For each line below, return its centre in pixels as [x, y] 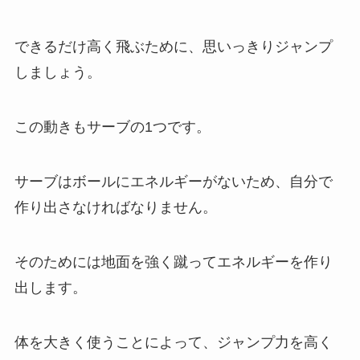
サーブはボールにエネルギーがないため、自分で [173, 182]
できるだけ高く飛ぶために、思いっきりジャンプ [173, 47]
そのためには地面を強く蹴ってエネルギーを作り [173, 262]
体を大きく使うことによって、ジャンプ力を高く [173, 342]
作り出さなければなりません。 [115, 207]
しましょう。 [57, 73]
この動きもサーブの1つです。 [112, 127]
